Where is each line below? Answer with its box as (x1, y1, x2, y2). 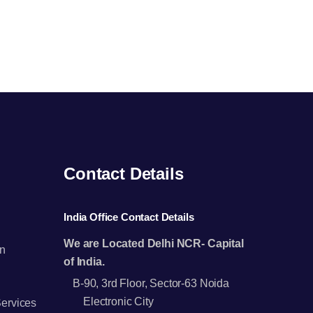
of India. (64, 256, 105, 268)
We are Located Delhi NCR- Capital (64, 238, 244, 249)
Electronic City (83, 296, 154, 307)
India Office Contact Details (64, 211, 194, 223)
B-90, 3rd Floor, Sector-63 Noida (73, 277, 229, 289)
